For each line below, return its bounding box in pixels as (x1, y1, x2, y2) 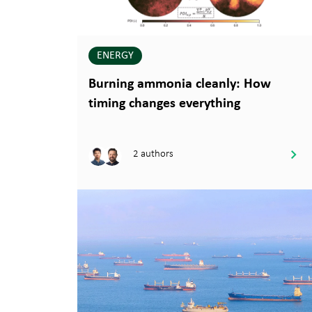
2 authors (133, 147, 173, 160)
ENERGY (97, 49, 134, 61)
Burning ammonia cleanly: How (88, 77, 271, 91)
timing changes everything (88, 96, 244, 111)
